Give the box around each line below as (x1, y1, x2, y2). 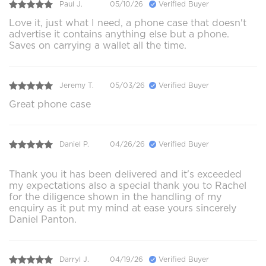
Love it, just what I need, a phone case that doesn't (9, 17, 246, 28)
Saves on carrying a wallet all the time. (9, 39, 186, 51)
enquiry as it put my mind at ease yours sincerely (9, 202, 236, 214)
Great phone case (9, 98, 91, 110)
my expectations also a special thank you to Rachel (9, 179, 246, 191)
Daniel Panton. (9, 213, 77, 225)
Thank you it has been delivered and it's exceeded (9, 168, 242, 180)
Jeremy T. (59, 81, 94, 90)
